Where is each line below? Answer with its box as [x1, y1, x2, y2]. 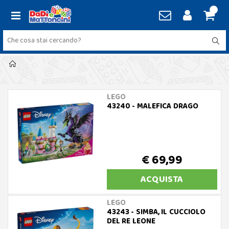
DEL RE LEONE [106, 215, 156, 227]
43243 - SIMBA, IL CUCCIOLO [106, 206, 206, 218]
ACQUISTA [141, 172, 184, 187]
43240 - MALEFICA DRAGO [106, 100, 199, 112]
